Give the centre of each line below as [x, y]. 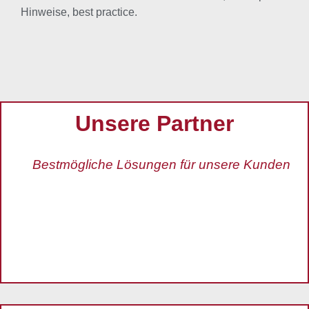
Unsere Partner [154, 123]
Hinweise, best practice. [79, 12]
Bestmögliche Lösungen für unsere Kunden [161, 164]
